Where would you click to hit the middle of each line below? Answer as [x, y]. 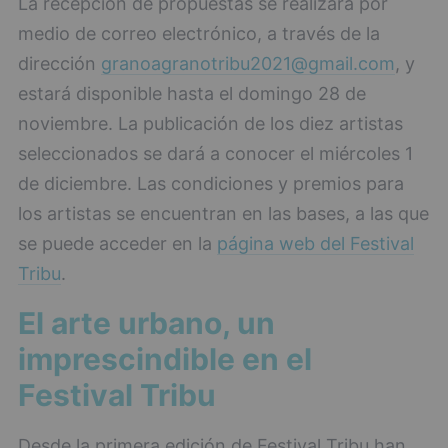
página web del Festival [315, 244]
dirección [59, 64]
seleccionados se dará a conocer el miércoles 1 [215, 154]
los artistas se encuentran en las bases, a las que [223, 214]
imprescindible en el [165, 359]
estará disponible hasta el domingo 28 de [192, 94]
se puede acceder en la [117, 244]
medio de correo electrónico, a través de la [199, 34]
